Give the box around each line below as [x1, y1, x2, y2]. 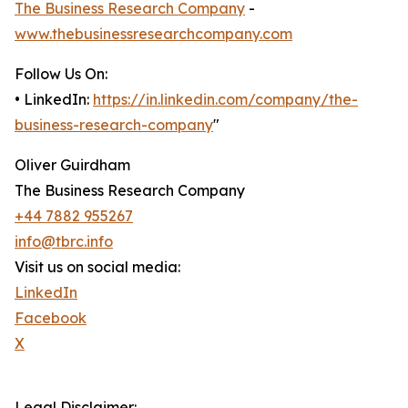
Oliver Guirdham [15, 156, 130, 175]
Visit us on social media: [15, 258, 180, 277]
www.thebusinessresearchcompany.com [15, 25, 292, 44]
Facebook [15, 309, 87, 328]
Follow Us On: [15, 65, 107, 84]
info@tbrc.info [15, 232, 113, 251]
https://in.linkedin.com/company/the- [93, 90, 358, 109]
